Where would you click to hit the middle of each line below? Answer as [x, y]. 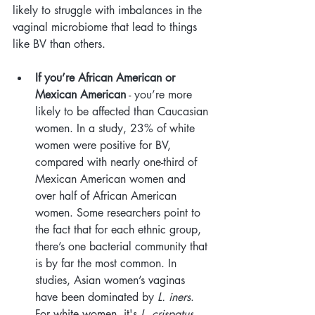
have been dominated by [96, 297]
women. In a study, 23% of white [117, 128]
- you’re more [161, 94]
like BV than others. [61, 44]
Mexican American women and [112, 179]
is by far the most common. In [108, 263]
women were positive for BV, [105, 145]
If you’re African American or [107, 77]
